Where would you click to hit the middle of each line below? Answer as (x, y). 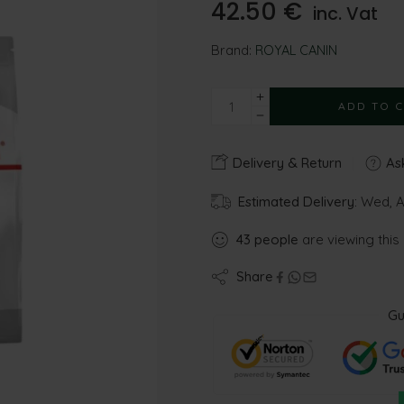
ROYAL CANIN (296, 50)
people (276, 239)
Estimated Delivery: (298, 202)
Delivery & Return (285, 163)
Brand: (231, 50)
